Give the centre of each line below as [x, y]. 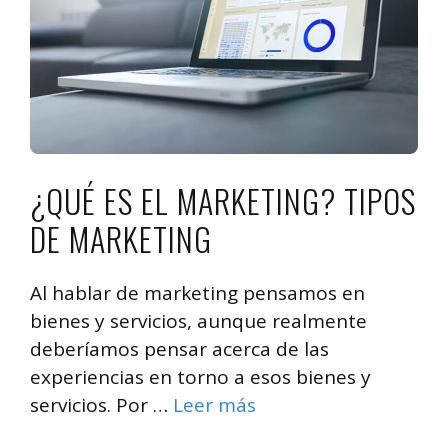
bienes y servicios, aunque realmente [198, 320]
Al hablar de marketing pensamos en [197, 292]
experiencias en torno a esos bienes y [200, 376]
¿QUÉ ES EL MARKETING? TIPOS [223, 200]
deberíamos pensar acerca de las [179, 348]
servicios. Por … [101, 404]
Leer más [214, 404]
